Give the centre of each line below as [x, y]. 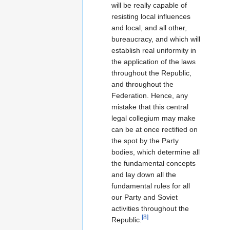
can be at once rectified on [155, 129]
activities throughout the [150, 208]
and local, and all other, [149, 27]
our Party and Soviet [145, 197]
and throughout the [142, 84]
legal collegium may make [154, 118]
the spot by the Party [145, 140]
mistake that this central [150, 107]
